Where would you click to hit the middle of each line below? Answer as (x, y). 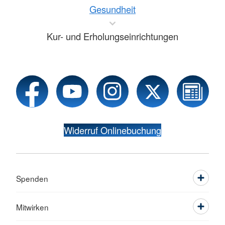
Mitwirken (32, 207)
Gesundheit (113, 9)
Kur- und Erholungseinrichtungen (113, 36)
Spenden (32, 179)
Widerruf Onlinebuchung (113, 130)
